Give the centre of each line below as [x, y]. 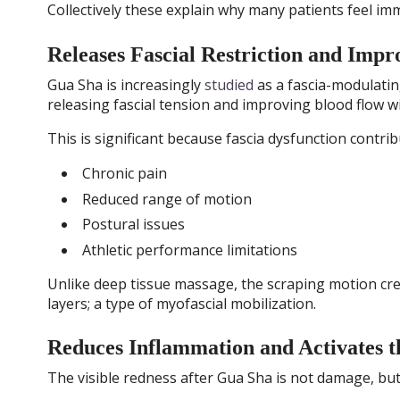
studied [229, 84]
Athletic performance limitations [189, 250]
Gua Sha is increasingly [125, 84]
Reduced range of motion [167, 199]
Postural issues [133, 225]
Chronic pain [124, 174]
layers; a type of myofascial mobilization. [181, 303]
